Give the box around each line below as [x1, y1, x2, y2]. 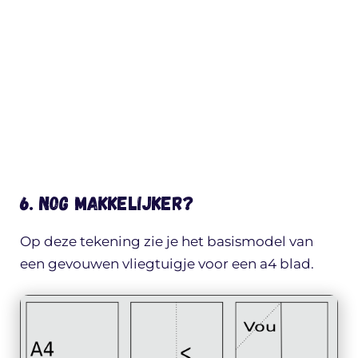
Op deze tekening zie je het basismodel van [20, 233, 313, 249]
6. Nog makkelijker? [20, 190, 194, 214]
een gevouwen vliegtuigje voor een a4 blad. [20, 255, 314, 272]
